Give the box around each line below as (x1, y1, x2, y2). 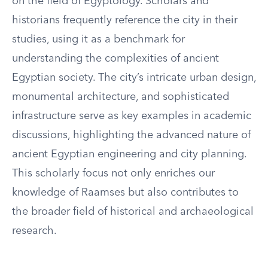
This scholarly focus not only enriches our (12, 168, 215, 179)
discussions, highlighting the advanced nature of (12, 130, 251, 141)
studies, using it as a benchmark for (12, 34, 185, 45)
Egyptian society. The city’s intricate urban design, (12, 72, 256, 83)
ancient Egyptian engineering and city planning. (12, 149, 246, 160)
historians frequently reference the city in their (12, 15, 237, 26)
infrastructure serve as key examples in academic (12, 111, 251, 121)
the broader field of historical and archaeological (12, 206, 254, 217)
